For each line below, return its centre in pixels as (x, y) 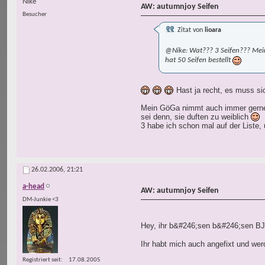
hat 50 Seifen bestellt (199, 60)
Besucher (35, 15)
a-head (33, 187)
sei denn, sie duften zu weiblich (196, 117)
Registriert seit (42, 260)
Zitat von (190, 30)
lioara (213, 30)
